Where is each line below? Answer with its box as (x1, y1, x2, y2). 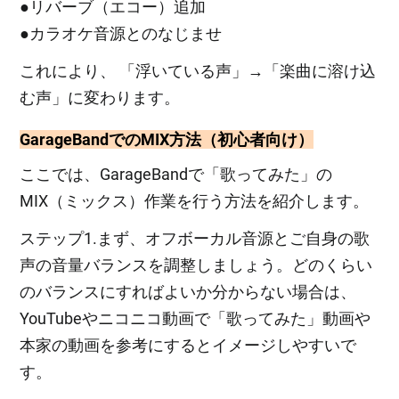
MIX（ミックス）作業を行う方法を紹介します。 (20, 191, 370, 210)
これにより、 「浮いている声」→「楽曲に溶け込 (20, 61, 377, 80)
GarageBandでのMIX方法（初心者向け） (20, 129, 314, 149)
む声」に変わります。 (20, 87, 181, 107)
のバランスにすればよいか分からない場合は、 (20, 281, 357, 301)
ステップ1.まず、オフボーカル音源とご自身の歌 (20, 228, 370, 248)
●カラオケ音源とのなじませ (20, 23, 223, 43)
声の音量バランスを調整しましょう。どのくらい (20, 255, 373, 274)
